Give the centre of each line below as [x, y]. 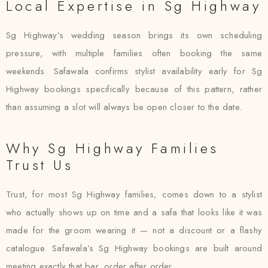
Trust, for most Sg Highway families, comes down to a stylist [134, 194]
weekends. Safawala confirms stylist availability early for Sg [134, 71]
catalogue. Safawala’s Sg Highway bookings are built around [134, 248]
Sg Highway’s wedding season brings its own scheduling [134, 35]
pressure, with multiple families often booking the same [134, 53]
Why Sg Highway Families [112, 148]
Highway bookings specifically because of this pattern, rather [134, 89]
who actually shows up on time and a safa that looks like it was [134, 212]
